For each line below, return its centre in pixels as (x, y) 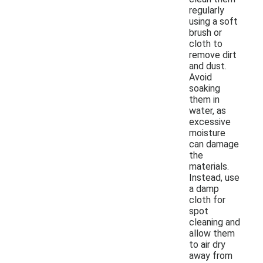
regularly (207, 10)
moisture (207, 133)
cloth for (207, 200)
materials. (209, 166)
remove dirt (213, 55)
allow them (212, 233)
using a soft (213, 21)
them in (204, 99)
